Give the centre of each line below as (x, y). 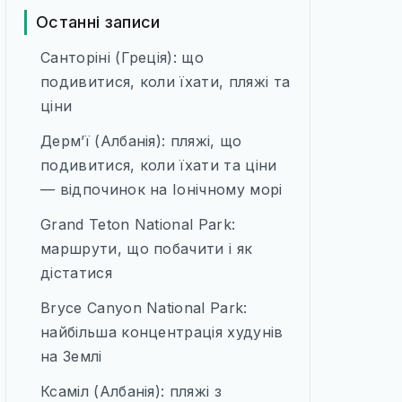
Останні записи (98, 22)
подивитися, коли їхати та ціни (159, 165)
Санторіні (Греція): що (122, 57)
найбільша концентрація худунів (162, 332)
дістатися (76, 273)
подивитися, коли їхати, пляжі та (166, 82)
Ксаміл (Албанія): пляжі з (131, 391)
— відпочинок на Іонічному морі (162, 189)
